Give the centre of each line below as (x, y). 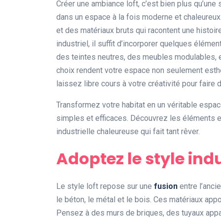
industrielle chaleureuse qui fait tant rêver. (128, 132)
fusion (166, 186)
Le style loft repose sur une (105, 186)
